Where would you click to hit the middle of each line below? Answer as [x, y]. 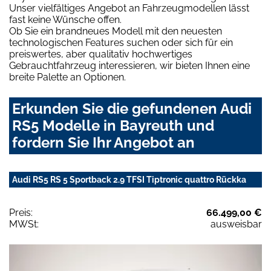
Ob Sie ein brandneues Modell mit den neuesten [116, 31]
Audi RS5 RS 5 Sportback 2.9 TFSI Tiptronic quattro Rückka [129, 180]
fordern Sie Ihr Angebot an [103, 143]
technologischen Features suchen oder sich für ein [121, 43]
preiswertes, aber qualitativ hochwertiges [101, 54]
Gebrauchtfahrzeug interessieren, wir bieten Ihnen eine [129, 66]
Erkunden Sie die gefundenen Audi [132, 109]
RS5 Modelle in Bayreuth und [113, 126]
